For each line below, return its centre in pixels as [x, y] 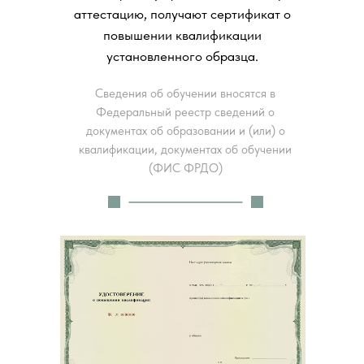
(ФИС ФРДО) [185, 168]
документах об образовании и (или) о [185, 130]
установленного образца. [182, 56]
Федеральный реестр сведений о [185, 112]
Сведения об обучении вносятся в [185, 93]
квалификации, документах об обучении [185, 149]
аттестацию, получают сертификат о [182, 13]
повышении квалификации [182, 35]
